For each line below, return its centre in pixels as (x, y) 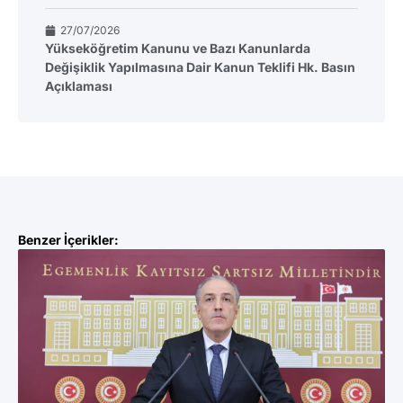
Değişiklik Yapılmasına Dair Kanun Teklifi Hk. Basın (200, 67)
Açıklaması (79, 86)
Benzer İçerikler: (68, 240)
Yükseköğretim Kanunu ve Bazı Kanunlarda (178, 49)
